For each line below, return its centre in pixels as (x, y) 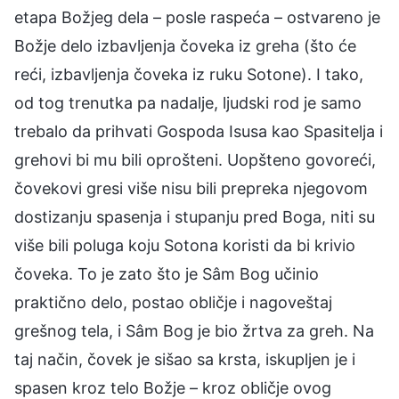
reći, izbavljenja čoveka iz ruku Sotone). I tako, (189, 74)
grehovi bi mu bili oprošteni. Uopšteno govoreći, (195, 159)
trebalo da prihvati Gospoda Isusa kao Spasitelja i (199, 131)
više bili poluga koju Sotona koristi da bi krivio (185, 245)
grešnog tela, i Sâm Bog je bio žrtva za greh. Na (194, 330)
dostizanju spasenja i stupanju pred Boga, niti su (195, 216)
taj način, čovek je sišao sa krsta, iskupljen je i (185, 359)
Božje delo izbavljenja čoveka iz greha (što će (185, 45)
